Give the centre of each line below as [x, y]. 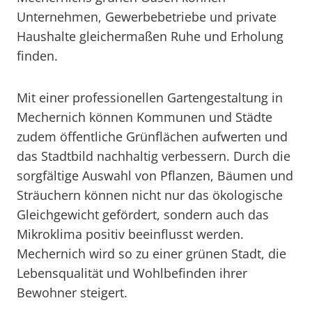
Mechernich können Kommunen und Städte [145, 117]
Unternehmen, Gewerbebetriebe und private [147, 17]
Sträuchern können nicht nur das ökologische [150, 195]
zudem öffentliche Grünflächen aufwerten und [152, 136]
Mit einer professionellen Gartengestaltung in [150, 97]
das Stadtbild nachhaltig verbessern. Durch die [154, 156]
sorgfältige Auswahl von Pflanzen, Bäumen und [155, 175]
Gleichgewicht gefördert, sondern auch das [143, 214]
